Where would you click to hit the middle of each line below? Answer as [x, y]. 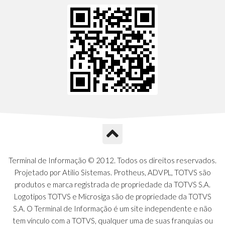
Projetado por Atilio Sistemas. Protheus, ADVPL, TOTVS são [113, 172]
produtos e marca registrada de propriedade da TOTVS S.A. [113, 184]
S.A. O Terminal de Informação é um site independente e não [113, 208]
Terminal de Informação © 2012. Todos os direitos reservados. [113, 160]
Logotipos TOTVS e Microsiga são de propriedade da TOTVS [113, 196]
